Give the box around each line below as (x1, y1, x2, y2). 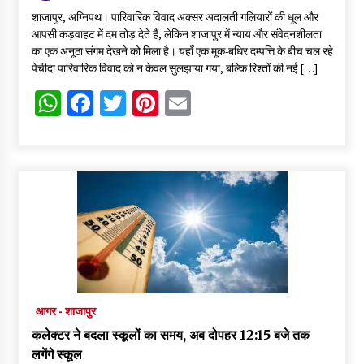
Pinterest (158, 87, 258, 120)
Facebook (93, 87, 197, 120)
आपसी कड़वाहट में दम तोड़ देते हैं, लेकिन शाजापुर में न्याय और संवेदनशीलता (31, 27, 322, 42)
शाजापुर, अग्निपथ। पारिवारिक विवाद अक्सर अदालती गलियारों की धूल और (31, 10, 318, 25)
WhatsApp (60, 87, 172, 120)
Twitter (125, 87, 204, 120)
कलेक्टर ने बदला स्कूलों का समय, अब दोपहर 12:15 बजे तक (31, 327, 310, 344)
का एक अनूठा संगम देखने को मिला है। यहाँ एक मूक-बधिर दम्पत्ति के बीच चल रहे (31, 44, 333, 59)
